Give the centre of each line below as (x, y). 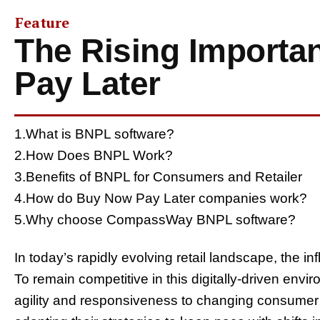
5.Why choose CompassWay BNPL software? (155, 219)
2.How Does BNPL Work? (94, 155)
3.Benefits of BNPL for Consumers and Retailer (158, 176)
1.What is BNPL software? (94, 134)
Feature (42, 22)
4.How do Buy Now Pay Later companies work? (161, 198)
